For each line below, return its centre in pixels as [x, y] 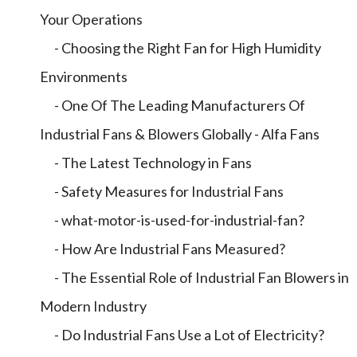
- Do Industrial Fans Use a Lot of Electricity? [182, 335]
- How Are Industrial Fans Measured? [163, 249]
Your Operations [91, 19]
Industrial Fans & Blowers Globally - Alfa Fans [180, 134]
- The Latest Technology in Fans [146, 163]
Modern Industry [93, 306]
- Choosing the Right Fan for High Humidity [180, 48]
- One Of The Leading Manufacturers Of [173, 105]
